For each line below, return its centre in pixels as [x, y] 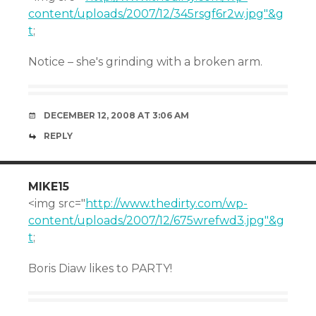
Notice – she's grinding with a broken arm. [145, 62]
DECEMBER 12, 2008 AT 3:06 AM [116, 115]
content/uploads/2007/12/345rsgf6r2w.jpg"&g [156, 14]
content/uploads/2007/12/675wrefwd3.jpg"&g [156, 220]
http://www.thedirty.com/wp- [166, 203]
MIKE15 [49, 187]
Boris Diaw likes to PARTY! [100, 268]
